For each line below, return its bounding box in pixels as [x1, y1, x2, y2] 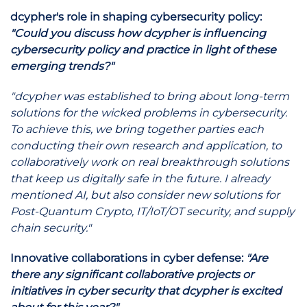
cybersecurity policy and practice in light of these [10, 43, 276, 56]
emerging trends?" [10, 60, 114, 73]
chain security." [10, 221, 91, 234]
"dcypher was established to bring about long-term [10, 90, 289, 103]
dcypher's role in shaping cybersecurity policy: [10, 10, 262, 23]
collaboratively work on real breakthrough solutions [10, 156, 289, 169]
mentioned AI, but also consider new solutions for [10, 188, 280, 201]
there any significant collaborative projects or [10, 268, 254, 281]
